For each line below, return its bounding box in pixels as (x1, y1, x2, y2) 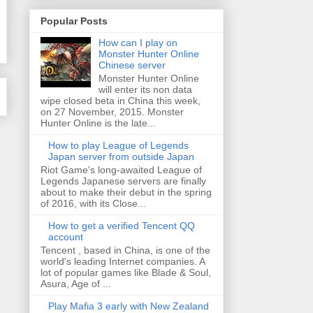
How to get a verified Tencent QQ (48, 219, 195, 231)
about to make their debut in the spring (41, 186, 212, 198)
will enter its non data (98, 84, 192, 96)
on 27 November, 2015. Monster (41, 106, 184, 118)
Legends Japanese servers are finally (41, 175, 206, 187)
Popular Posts (41, 15, 108, 27)
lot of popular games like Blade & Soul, (41, 266, 211, 278)
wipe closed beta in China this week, (41, 95, 201, 107)
